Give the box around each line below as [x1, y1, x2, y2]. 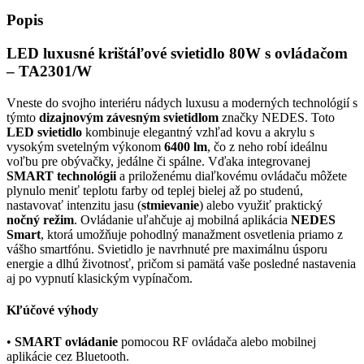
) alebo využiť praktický [199, 197, 323, 212]
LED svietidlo [6, 124, 82, 139]
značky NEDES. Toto [219, 110, 335, 124]
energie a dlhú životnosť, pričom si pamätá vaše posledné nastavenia [6, 256, 356, 271]
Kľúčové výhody [6, 302, 98, 317]
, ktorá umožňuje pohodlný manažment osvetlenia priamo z [41, 227, 343, 241]
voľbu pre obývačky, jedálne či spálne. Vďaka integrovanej [6, 154, 310, 168]
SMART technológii [6, 168, 116, 183]
